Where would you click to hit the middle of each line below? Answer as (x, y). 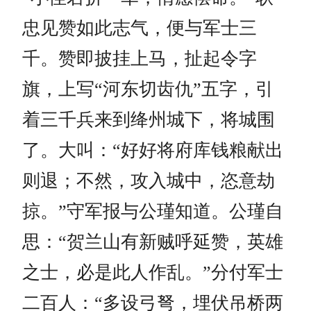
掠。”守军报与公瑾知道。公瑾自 (153, 211)
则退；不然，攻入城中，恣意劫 (149, 180)
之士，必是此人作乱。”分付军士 (153, 272)
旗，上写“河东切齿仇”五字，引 (148, 89)
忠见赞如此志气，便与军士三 (140, 28)
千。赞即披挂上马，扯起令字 (140, 58)
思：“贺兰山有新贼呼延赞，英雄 (153, 242)
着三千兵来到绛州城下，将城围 (149, 119)
